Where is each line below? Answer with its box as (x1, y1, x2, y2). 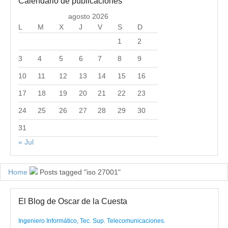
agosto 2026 (68, 12, 108, 20)
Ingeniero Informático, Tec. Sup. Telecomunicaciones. (18, 217, 165, 224)
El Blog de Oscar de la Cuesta (18, 196, 127, 206)
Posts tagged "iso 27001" (40, 167, 121, 176)
